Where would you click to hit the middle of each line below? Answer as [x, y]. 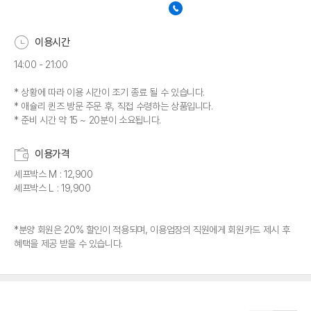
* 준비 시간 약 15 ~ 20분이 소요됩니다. [87, 120]
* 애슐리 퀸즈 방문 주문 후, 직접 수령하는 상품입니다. [114, 106]
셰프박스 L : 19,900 [52, 188]
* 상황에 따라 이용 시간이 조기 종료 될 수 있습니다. [110, 92]
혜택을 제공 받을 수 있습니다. [69, 243]
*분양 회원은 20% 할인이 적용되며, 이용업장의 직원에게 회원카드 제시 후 [152, 229]
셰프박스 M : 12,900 [53, 174]
